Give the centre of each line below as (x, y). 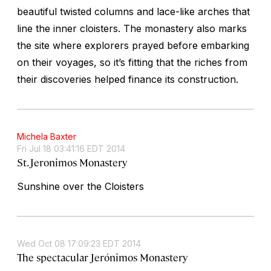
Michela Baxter (47, 136)
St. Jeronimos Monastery (72, 162)
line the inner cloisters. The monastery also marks (132, 28)
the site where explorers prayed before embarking (133, 45)
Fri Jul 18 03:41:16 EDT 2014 (71, 148)
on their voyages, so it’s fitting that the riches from (132, 62)
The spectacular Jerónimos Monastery (102, 257)
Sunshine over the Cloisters (80, 186)
